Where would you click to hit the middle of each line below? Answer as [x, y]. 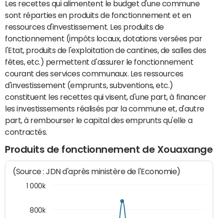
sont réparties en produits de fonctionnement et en [98, 15]
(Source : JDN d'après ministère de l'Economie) [97, 172]
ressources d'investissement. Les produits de [84, 27]
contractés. [26, 132]
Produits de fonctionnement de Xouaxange [109, 149]
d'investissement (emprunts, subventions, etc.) [89, 85]
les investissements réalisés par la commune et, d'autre [105, 109]
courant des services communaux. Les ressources [94, 73]
